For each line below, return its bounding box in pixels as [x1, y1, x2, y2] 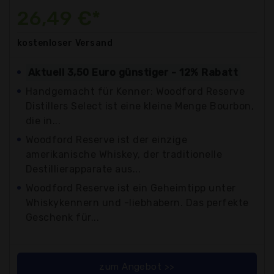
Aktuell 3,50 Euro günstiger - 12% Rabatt [28, 66, 239, 78]
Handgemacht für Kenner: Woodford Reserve [26, 85, 245, 97]
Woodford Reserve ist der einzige [26, 133, 188, 146]
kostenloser [17, 37, 73, 48]
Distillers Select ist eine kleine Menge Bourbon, [26, 100, 254, 112]
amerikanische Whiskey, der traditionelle [26, 148, 223, 160]
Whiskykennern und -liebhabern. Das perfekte [26, 196, 249, 209]
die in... [26, 114, 61, 127]
